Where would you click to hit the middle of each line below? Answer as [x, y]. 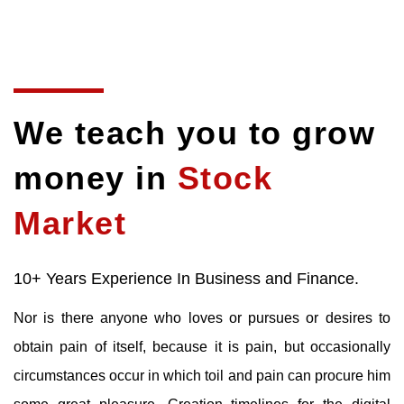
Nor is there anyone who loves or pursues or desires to [202, 318]
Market [70, 224]
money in [96, 179]
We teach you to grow [194, 133]
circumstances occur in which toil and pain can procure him [202, 376]
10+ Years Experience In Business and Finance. [186, 279]
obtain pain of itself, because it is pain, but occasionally [202, 347]
